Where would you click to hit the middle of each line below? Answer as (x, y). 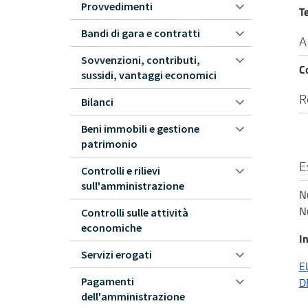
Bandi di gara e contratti (141, 33)
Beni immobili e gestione (140, 129)
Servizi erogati (117, 254)
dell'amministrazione (133, 296)
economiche (111, 228)
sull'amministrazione (133, 186)
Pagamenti (108, 281)
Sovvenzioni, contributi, (141, 60)
